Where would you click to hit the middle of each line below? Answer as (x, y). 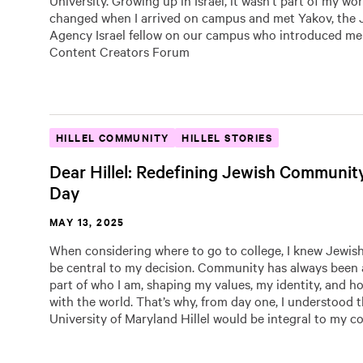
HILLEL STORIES (227, 137)
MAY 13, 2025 (87, 222)
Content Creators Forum (120, 51)
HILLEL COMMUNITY (113, 137)
